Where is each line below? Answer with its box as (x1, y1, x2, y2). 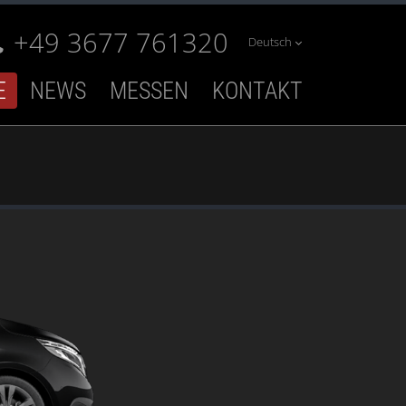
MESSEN (110, 77, 188, 104)
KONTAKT (212, 77, 303, 104)
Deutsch (248, 34, 295, 50)
